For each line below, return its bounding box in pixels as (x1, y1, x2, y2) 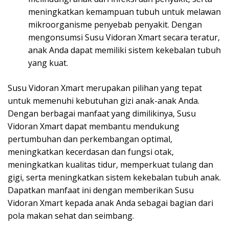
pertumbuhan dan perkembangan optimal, (8, 133, 172, 145)
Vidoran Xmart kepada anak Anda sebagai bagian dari (8, 197, 213, 209)
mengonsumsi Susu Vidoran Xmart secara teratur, (28, 32, 220, 43)
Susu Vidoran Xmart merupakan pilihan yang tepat (8, 82, 202, 94)
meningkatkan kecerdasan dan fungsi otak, (8, 146, 174, 158)
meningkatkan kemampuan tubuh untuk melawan (28, 6, 221, 18)
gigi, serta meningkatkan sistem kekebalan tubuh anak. (8, 172, 221, 184)
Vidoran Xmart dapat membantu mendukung (8, 121, 179, 132)
